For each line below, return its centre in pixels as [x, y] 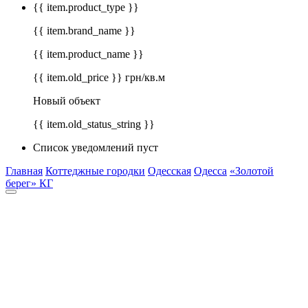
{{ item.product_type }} [86, 8]
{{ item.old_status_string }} [94, 124]
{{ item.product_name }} [88, 54]
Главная [24, 171]
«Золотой [252, 171]
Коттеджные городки [95, 171]
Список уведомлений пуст [96, 148]
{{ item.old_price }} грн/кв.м [99, 78]
